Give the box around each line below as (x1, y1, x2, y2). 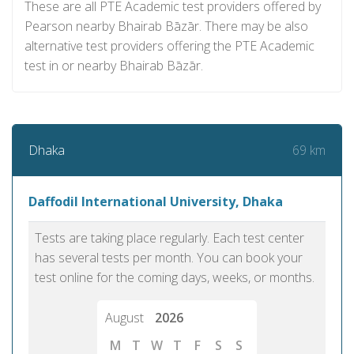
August (105, 309, 147, 326)
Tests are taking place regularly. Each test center (35, 229, 304, 247)
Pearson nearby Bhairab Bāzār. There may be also (24, 17, 308, 35)
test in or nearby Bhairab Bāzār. (24, 57, 203, 74)
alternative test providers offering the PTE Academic (24, 37, 314, 55)
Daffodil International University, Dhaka (28, 193, 283, 210)
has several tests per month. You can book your (35, 249, 303, 266)
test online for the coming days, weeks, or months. (35, 269, 314, 286)
